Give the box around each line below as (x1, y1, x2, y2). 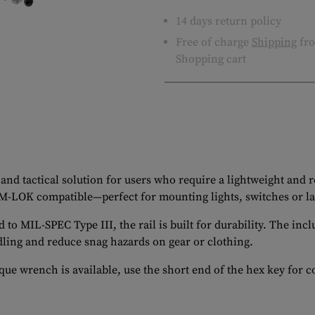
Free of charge (176, 35, 252, 49)
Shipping (252, 35, 297, 49)
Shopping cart (176, 52, 246, 66)
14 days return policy (176, 14, 281, 28)
